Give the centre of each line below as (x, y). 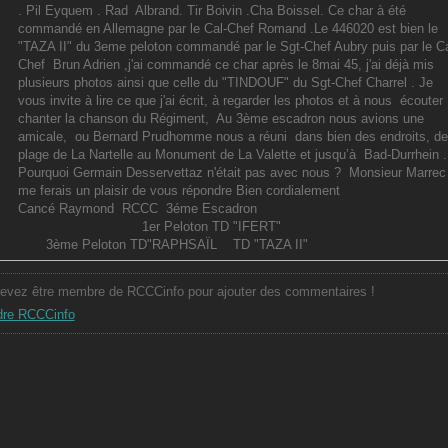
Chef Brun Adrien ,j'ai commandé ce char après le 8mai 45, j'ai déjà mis (225, 64)
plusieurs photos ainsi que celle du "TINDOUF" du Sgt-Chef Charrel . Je (225, 82)
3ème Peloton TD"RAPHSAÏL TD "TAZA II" (162, 244)
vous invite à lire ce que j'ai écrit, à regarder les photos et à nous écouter (230, 100)
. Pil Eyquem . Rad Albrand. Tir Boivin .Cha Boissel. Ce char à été (211, 10)
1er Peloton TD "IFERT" (149, 226)
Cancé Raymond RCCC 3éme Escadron (137, 208)
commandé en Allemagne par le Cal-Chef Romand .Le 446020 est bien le (227, 28)
